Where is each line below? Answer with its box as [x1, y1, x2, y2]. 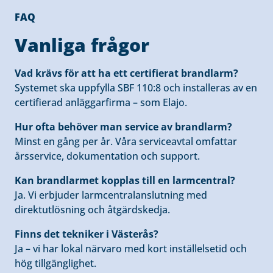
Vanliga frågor [15, 32, 149, 57]
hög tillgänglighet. [15, 257, 96, 270]
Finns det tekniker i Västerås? [15, 227, 158, 241]
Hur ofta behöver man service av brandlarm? [15, 120, 232, 133]
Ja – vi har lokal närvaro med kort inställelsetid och [15, 242, 247, 255]
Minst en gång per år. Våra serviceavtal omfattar [15, 135, 237, 148]
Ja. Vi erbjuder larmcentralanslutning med [15, 188, 207, 202]
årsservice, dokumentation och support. [15, 149, 200, 163]
